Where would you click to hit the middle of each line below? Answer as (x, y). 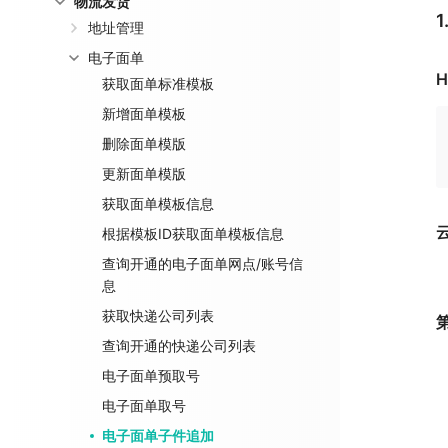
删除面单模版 (144, 143)
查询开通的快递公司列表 (179, 345)
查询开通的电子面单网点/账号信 (202, 263)
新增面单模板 (144, 113)
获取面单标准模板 (158, 83)
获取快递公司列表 (158, 315)
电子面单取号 (144, 405)
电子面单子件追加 (158, 435)
